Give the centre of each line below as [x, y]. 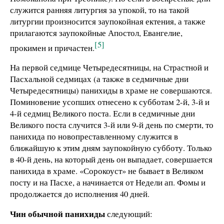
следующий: [129, 213]
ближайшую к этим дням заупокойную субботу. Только [111, 148]
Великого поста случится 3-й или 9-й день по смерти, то [112, 125]
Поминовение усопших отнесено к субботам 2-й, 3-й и [110, 102]
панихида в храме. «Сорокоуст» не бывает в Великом [107, 171]
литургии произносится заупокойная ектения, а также [108, 21]
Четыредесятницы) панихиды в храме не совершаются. [111, 90]
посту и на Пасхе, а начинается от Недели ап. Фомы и [108, 182]
